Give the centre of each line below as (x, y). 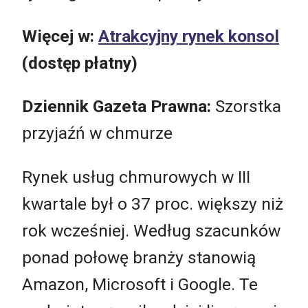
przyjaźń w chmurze (97, 133)
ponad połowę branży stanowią (139, 257)
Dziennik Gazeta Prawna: (119, 107)
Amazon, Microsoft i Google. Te (140, 284)
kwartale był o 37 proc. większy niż (153, 203)
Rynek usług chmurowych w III (136, 177)
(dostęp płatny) (80, 63)
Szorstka (248, 107)
